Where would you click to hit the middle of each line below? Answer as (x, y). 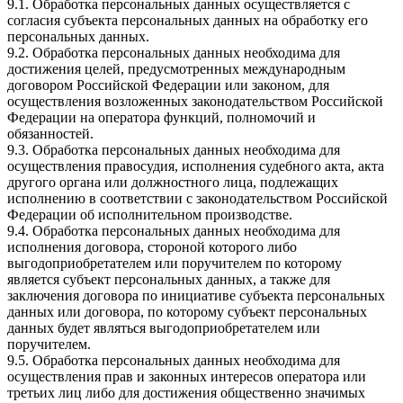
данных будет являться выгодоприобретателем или (164, 328)
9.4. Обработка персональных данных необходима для (174, 231)
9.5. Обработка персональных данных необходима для (174, 361)
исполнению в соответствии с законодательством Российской (197, 199)
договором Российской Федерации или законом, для (168, 85)
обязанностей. (50, 134)
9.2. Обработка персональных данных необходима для (174, 53)
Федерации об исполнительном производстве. (150, 215)
